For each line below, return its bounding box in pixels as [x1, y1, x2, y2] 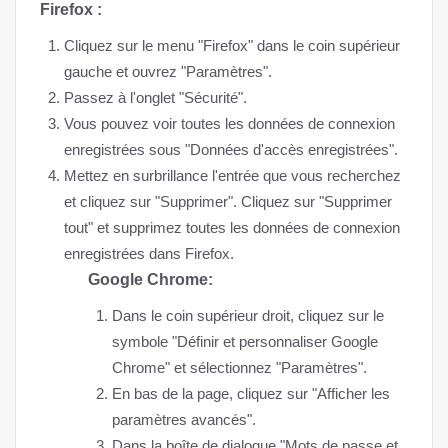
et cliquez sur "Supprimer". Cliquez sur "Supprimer [64, 193, 392, 210]
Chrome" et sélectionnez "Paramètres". [112, 359, 367, 376]
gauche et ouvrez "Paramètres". [64, 63, 272, 80]
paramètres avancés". [112, 411, 256, 428]
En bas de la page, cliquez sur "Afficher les [112, 385, 390, 402]
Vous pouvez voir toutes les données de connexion [64, 115, 395, 132]
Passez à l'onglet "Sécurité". [64, 89, 247, 106]
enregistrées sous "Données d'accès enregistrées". [64, 141, 398, 158]
